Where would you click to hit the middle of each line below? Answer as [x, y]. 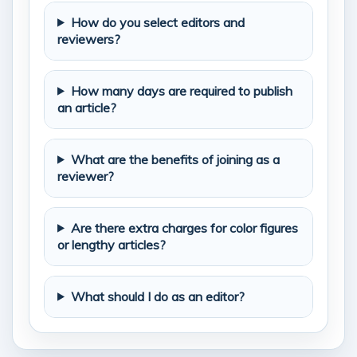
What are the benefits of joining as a [175, 159]
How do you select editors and [157, 22]
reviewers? [89, 39]
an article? [87, 107]
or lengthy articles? [112, 244]
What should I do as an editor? [157, 296]
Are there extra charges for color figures [184, 228]
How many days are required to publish [181, 90]
